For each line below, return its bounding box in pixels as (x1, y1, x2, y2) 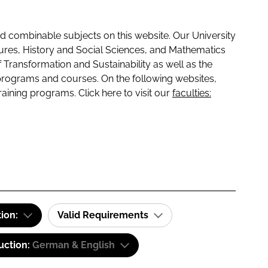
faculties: (172, 87, 211, 99)
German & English (32, 239, 115, 251)
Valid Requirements (57, 209, 151, 221)
